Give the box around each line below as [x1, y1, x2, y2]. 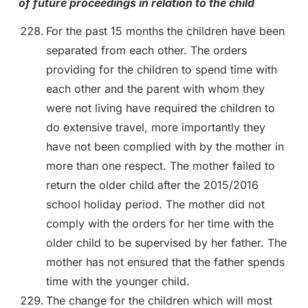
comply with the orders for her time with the [45, 216, 274, 230]
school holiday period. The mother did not [45, 197, 265, 211]
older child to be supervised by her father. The [45, 235, 287, 250]
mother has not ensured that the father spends [45, 254, 285, 269]
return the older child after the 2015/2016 [45, 177, 258, 192]
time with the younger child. [45, 274, 190, 288]
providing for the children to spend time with [45, 62, 277, 76]
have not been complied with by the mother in [45, 139, 284, 153]
